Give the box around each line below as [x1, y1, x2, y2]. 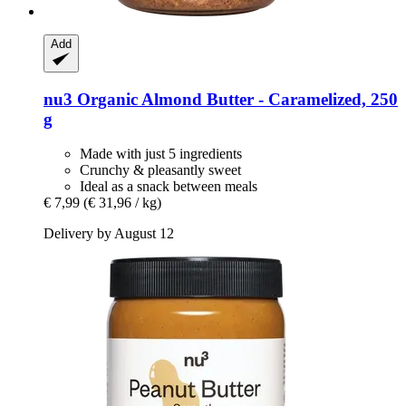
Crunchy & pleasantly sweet [80, 162, 241, 179]
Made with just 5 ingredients [80, 146, 242, 162]
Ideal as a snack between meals [80, 179, 257, 195]
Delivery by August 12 [43, 226, 174, 242]
